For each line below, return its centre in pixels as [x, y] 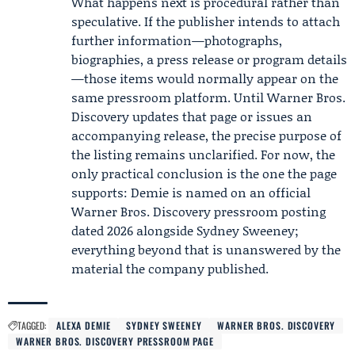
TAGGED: [32, 325]
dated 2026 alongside [134, 230]
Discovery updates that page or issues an [192, 116]
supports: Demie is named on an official [191, 192]
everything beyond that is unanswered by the [206, 249]
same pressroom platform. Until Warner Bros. [208, 97]
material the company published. [170, 268]
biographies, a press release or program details [209, 59]
